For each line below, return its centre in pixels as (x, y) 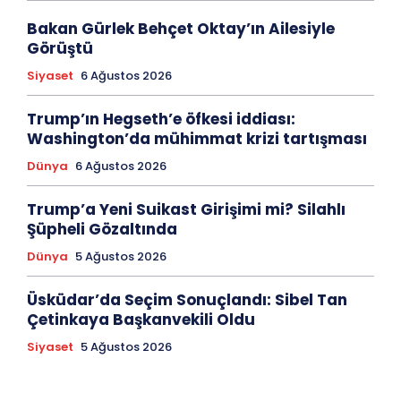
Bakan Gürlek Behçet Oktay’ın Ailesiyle (181, 29)
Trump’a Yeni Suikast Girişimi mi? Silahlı (186, 210)
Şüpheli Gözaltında (102, 230)
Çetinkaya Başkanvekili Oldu (141, 320)
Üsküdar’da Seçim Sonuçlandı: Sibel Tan (187, 300)
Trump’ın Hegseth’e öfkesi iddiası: (161, 119)
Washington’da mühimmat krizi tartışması (197, 139)
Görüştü (60, 49)
